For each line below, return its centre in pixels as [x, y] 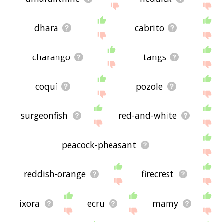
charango [51, 57]
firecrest [158, 174]
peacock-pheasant [99, 145]
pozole [149, 86]
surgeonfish [45, 116]
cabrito [149, 28]
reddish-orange [55, 174]
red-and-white [147, 116]
